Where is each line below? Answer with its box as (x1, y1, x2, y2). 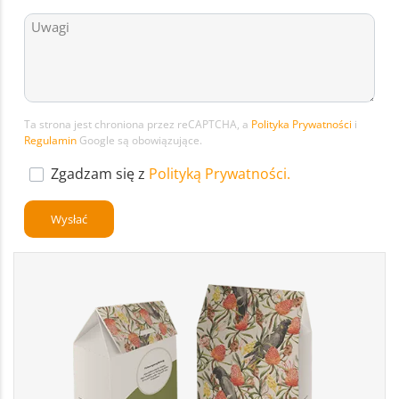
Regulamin (24, 133, 79, 149)
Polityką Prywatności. (149, 164, 290, 184)
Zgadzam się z (51, 164, 149, 184)
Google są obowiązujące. (79, 133, 202, 149)
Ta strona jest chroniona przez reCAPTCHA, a (24, 117, 251, 133)
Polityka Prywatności (251, 117, 352, 133)
